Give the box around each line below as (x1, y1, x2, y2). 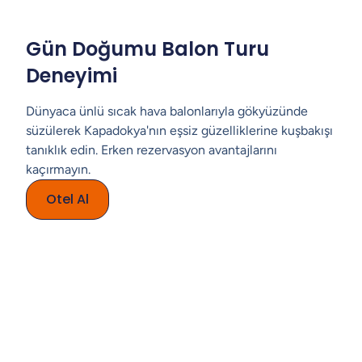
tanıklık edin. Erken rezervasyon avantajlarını (26, 142, 277, 158)
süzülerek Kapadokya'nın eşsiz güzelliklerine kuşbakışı (26, 123, 333, 138)
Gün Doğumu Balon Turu (26, 36, 269, 62)
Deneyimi (26, 62, 117, 89)
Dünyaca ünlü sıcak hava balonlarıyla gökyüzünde (26, 103, 308, 119)
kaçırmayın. (26, 162, 90, 177)
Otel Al (46, 190, 89, 208)
